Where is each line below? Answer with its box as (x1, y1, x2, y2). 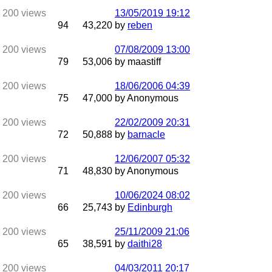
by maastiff (115, 56, 161, 67)
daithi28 (127, 239, 162, 249)
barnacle (127, 129, 165, 140)
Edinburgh (127, 202, 172, 212)
